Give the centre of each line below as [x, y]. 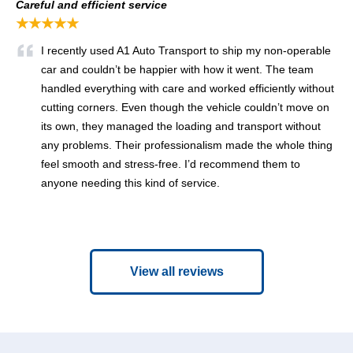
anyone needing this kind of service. [130, 182]
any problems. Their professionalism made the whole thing [187, 145]
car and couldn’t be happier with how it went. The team [177, 69]
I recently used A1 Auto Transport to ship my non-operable [186, 50]
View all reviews [176, 271]
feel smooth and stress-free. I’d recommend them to [171, 163]
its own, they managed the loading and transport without [181, 126]
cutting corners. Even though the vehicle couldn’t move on [185, 107]
